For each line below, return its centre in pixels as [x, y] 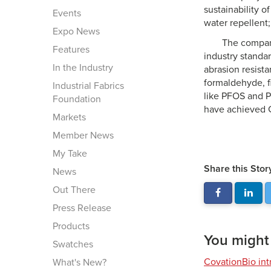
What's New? [80, 262]
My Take [70, 153]
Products [71, 226]
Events [67, 13]
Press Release [82, 208]
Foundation [77, 99]
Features [71, 49]
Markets [69, 117]
